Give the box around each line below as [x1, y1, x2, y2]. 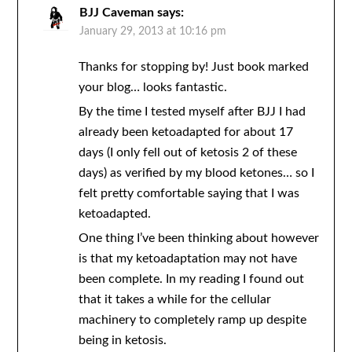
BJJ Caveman [79, 6, 154, 20]
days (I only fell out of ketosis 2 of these [78, 146, 297, 159]
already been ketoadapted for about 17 [78, 126, 293, 139]
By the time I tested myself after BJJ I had [78, 105, 306, 119]
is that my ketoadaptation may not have [78, 252, 297, 266]
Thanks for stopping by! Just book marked [78, 60, 309, 74]
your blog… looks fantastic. [78, 81, 227, 94]
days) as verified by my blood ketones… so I [78, 167, 314, 180]
